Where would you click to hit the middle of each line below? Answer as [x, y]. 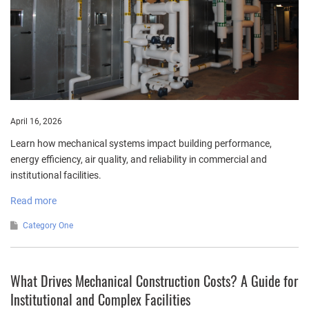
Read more [33, 201]
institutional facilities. [56, 176]
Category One [48, 226]
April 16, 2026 [36, 122]
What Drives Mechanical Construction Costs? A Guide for [154, 281]
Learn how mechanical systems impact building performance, [141, 144]
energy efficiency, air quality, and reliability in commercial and [139, 160]
